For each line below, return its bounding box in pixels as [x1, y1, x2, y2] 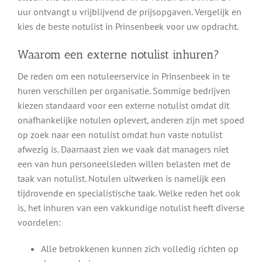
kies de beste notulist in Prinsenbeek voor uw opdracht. [18, 20, 239, 33]
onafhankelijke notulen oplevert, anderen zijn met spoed [18, 114, 244, 126]
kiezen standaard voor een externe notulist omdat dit [18, 99, 229, 112]
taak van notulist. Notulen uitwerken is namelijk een [18, 173, 226, 185]
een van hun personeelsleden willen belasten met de [18, 158, 230, 170]
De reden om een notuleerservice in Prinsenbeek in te [18, 70, 230, 82]
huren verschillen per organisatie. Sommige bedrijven [18, 85, 230, 97]
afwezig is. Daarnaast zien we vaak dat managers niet [18, 143, 229, 156]
